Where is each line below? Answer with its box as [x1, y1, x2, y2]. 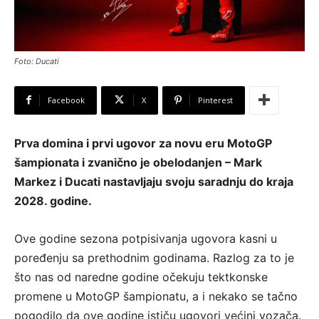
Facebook [48, 94, 85, 105]
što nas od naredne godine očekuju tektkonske [14, 269, 268, 284]
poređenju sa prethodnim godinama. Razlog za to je [14, 250, 294, 265]
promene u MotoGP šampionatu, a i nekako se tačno [14, 288, 298, 303]
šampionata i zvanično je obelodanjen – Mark [14, 155, 262, 169]
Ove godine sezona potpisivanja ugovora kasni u [14, 231, 277, 246]
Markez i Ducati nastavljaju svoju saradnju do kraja [14, 174, 293, 189]
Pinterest [198, 94, 233, 105]
